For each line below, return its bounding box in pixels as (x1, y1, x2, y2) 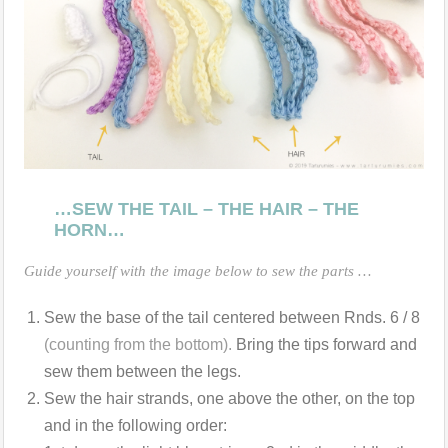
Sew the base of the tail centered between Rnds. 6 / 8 (44, 308, 420, 326)
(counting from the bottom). (44, 335, 232, 353)
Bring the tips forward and (232, 335, 417, 353)
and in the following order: (44, 416, 227, 434)
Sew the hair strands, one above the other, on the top (44, 389, 415, 407)
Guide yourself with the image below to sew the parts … (24, 262, 371, 279)
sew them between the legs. (44, 362, 241, 380)
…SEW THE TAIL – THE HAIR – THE (54, 198, 359, 219)
